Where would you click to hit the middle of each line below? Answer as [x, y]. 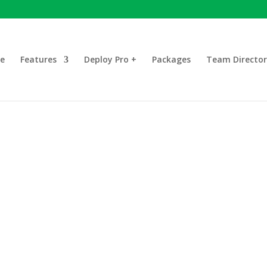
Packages [171, 59]
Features [38, 59]
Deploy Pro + [110, 59]
